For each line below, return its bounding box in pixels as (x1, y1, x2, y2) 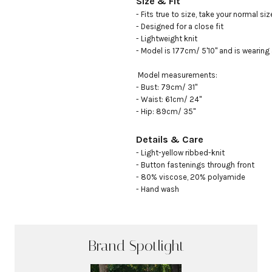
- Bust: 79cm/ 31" (136, 83, 197, 92)
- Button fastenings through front (136, 160, 254, 169)
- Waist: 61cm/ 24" (136, 95, 202, 104)
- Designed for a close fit (136, 22, 223, 31)
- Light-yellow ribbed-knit (136, 148, 225, 157)
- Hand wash (136, 185, 179, 194)
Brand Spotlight (87, 237, 185, 254)
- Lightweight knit (136, 34, 197, 43)
